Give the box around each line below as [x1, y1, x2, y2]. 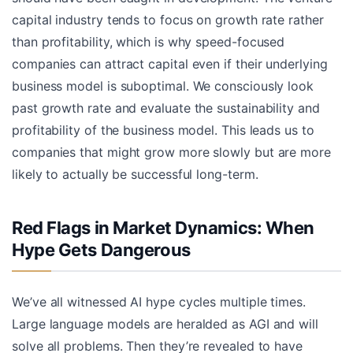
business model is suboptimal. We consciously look [12, 78, 314, 95]
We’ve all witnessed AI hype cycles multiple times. [12, 294, 306, 310]
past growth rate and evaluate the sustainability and [12, 100, 320, 117]
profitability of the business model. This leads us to [12, 122, 314, 139]
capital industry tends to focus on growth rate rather [12, 12, 324, 28]
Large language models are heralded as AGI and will [12, 316, 318, 333]
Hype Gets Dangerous [12, 240, 191, 261]
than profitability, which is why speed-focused [12, 34, 285, 50]
